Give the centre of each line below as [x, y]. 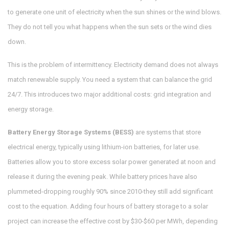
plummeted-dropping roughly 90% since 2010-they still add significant [110, 192]
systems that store [174, 132]
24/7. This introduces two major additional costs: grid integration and [109, 95]
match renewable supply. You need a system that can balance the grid [110, 80]
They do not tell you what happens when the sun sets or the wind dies [110, 27]
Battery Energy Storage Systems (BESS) [71, 132]
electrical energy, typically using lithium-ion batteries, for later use [103, 147]
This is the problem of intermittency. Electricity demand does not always [113, 65]
